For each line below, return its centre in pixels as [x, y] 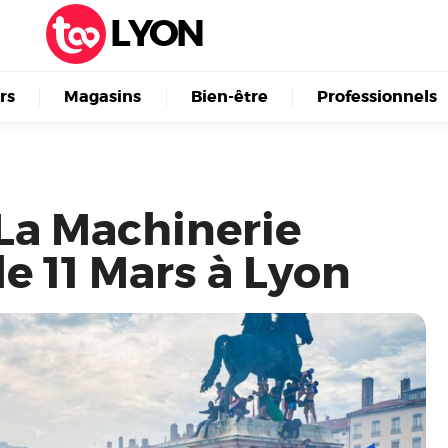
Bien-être [229, 96]
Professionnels [376, 96]
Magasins [103, 96]
